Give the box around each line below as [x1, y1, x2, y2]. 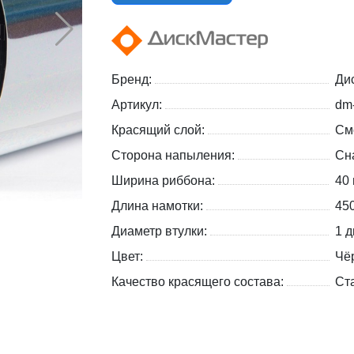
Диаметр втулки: [111, 224, 210, 239]
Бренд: [111, 73, 155, 87]
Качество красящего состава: [111, 275, 287, 289]
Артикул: [111, 98, 165, 112]
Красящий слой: [111, 123, 208, 137]
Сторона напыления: [111, 149, 238, 163]
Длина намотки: [111, 199, 206, 213]
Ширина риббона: [111, 174, 218, 188]
